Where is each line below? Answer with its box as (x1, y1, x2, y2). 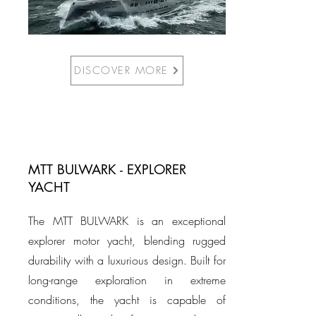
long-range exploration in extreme (28, 272, 226, 288)
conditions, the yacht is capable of (28, 292, 226, 308)
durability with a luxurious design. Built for (28, 253, 226, 268)
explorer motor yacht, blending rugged (28, 233, 226, 248)
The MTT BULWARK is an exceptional (28, 213, 226, 229)
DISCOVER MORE (74, 63, 169, 78)
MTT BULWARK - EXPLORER (28, 161, 186, 178)
